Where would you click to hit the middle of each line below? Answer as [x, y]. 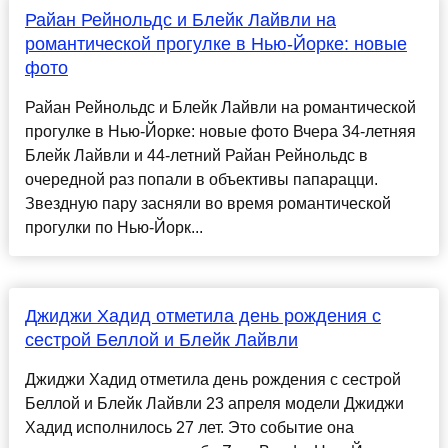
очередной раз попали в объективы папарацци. [201, 180]
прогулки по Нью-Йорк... [113, 228]
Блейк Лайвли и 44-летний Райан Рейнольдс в [196, 156]
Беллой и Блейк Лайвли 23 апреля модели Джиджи [214, 404]
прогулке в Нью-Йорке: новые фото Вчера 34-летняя [220, 132]
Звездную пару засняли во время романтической [207, 204]
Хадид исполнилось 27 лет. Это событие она [189, 428]
